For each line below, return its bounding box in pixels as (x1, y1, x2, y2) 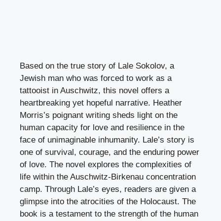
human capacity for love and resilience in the (20, 123, 184, 133)
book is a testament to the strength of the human (20, 209, 198, 219)
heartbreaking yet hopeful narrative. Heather (20, 98, 182, 108)
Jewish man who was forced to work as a (20, 74, 172, 83)
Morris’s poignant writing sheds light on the (20, 110, 178, 120)
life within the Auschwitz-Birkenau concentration (20, 172, 196, 182)
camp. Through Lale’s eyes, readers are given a (20, 184, 196, 194)
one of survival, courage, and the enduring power (20, 147, 199, 157)
